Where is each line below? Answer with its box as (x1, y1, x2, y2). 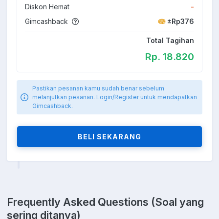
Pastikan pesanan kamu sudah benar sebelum (32, 84, 164, 92)
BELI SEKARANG (78, 132, 141, 141)
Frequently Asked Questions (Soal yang (7, 195, 204, 208)
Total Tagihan (146, 36, 194, 44)
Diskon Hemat (25, 2, 69, 11)
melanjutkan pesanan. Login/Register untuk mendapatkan (32, 93, 197, 101)
